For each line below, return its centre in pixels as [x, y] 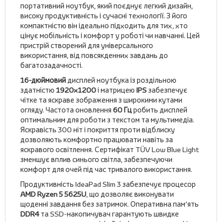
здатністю [38, 90]
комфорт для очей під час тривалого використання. [107, 169]
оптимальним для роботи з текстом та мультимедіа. [107, 120]
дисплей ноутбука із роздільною [121, 80]
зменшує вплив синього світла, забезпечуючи [96, 159]
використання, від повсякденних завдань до [94, 55]
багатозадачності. [52, 65]
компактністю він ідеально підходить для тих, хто [104, 26]
